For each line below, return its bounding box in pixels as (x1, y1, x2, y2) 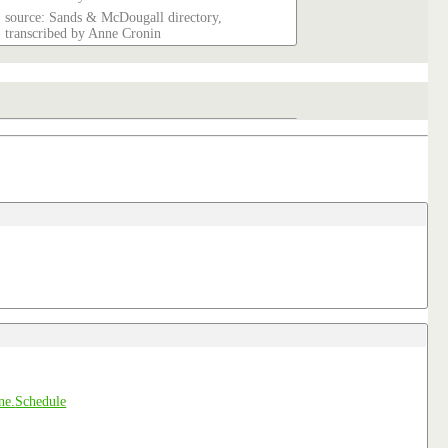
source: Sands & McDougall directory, (5, 9, 223, 25)
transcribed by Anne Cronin (5, 25, 162, 41)
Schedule (15, 394, 67, 410)
